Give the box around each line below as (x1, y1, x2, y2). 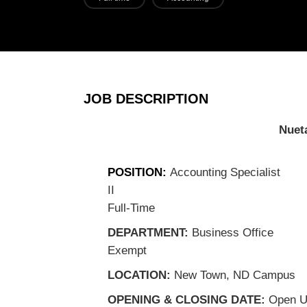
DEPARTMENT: (108, 226, 192, 239)
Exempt (108, 244, 147, 257)
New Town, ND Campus (174, 269, 295, 282)
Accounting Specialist (170, 166, 280, 179)
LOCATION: (108, 269, 174, 282)
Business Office (192, 226, 273, 239)
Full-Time (108, 201, 155, 214)
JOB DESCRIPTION (84, 91, 208, 106)
